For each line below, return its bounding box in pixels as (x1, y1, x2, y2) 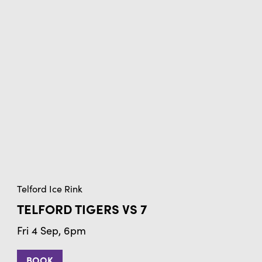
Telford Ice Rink (17, 182, 82, 195)
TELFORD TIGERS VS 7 (17, 199, 147, 218)
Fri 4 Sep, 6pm (17, 223, 86, 237)
